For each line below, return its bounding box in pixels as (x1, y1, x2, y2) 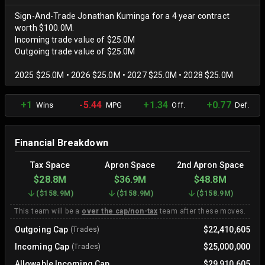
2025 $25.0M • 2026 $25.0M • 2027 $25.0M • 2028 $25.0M (15, 70, 233, 80)
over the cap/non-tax (82, 206, 158, 215)
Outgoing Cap (15, 224, 69, 234)
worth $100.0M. (15, 22, 75, 33)
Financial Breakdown (15, 137, 108, 148)
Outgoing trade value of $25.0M (15, 46, 135, 56)
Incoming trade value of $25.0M (15, 34, 135, 44)
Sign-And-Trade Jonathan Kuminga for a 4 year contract (15, 11, 230, 21)
